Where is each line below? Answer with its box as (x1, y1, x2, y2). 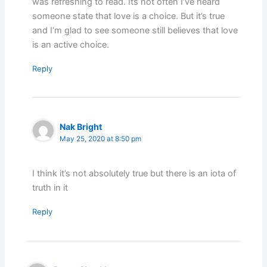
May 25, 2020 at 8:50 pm (60, 134, 142, 143)
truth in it (32, 182, 69, 194)
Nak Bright (60, 121, 103, 132)
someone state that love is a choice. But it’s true (32, 11, 225, 22)
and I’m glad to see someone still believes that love (32, 25, 238, 36)
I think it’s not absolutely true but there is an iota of (32, 168, 237, 179)
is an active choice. (32, 39, 110, 51)
